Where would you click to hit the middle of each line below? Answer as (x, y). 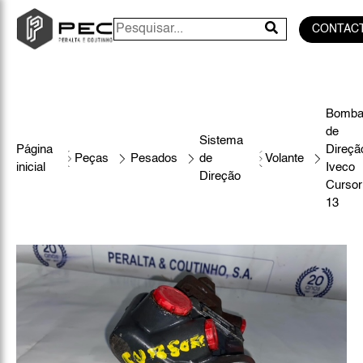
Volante (284, 158)
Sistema (221, 141)
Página (34, 149)
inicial (31, 167)
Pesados (154, 158)
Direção (220, 176)
